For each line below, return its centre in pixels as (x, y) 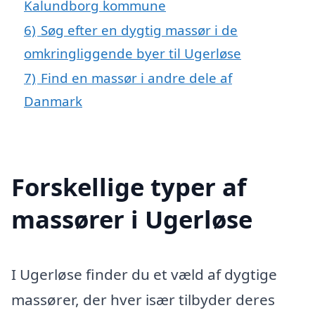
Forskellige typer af (129, 186)
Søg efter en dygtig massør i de (139, 30)
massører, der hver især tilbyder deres (143, 299)
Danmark (53, 101)
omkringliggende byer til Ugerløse (133, 53)
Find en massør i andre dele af (136, 77)
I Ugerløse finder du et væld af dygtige (144, 274)
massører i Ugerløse (132, 219)
